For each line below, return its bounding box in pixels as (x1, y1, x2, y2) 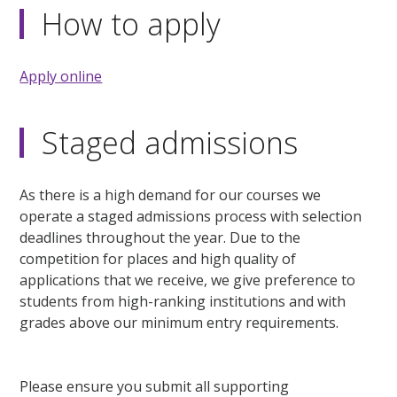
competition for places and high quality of (19, 248, 297, 269)
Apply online (19, 66, 103, 86)
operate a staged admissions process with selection (19, 206, 362, 226)
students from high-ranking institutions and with (19, 291, 346, 311)
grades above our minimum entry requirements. (19, 312, 339, 332)
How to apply (42, 3, 222, 44)
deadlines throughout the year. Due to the (19, 227, 301, 247)
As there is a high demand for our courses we (19, 184, 322, 205)
